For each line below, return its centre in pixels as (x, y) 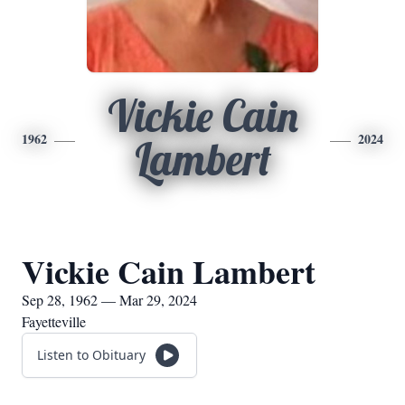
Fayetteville (54, 321)
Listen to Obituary (91, 355)
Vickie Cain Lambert (169, 271)
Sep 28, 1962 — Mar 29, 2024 (109, 300)
